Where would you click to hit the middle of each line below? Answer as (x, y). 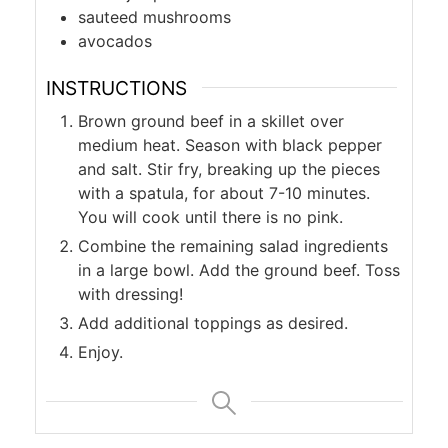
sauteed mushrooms (154, 16)
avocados (114, 40)
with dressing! (130, 294)
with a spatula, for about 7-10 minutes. (223, 193)
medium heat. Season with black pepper (229, 145)
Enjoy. (100, 352)
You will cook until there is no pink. (210, 217)
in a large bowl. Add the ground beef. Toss (238, 270)
